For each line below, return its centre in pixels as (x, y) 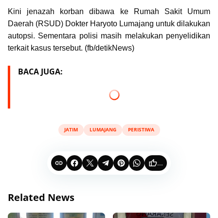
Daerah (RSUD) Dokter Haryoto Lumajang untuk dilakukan (109, 23)
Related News (41, 197)
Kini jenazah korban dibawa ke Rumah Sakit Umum (109, 11)
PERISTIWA (141, 129)
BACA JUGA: (40, 71)
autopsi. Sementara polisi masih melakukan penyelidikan (109, 36)
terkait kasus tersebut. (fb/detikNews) (71, 48)
